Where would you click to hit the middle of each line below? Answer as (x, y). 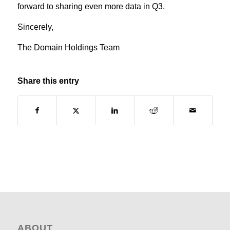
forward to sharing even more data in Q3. (91, 7)
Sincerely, (35, 27)
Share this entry (48, 81)
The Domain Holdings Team (68, 47)
